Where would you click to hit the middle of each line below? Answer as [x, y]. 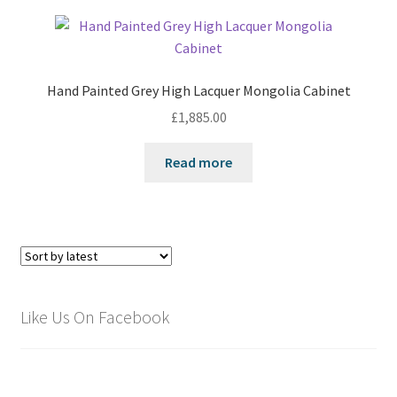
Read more [198, 163]
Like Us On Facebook [94, 316]
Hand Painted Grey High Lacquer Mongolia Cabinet [198, 90]
